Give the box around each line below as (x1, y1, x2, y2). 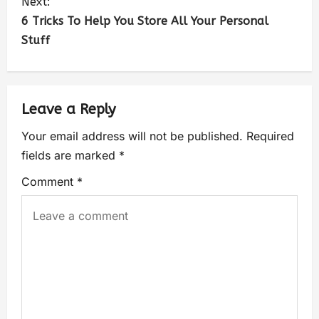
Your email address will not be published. (21, 128, 243, 143)
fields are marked (21, 147, 119, 162)
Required (246, 128, 294, 143)
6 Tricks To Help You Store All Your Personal (21, 14, 268, 28)
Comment (21, 174, 77, 189)
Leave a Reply (21, 100, 115, 117)
